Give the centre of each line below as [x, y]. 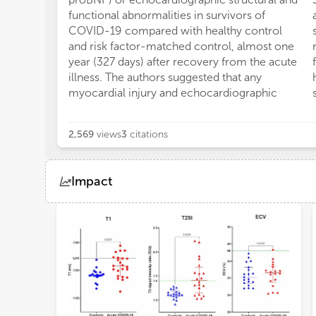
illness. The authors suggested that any [165, 78]
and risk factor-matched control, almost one [181, 47]
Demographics [126, 218]
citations [149, 134]
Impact [92, 181]
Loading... [81, 264]
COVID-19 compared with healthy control [175, 31]
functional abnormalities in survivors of [167, 16]
